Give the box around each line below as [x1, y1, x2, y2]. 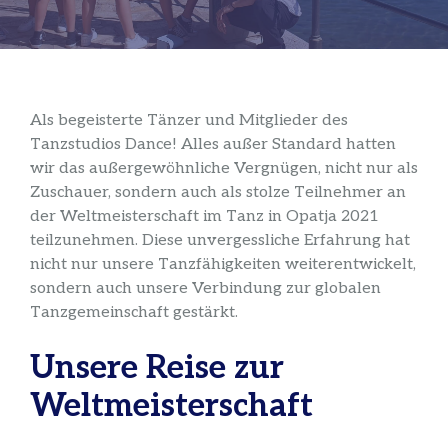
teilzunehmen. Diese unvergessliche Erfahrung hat [30, 230, 410, 250]
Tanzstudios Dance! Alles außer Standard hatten [30, 134, 396, 154]
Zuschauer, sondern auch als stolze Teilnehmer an [30, 182, 406, 202]
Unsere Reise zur [30, 348, 284, 387]
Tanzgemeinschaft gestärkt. [30, 302, 238, 322]
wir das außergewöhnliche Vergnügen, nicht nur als [30, 158, 418, 178]
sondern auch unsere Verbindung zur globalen [30, 278, 381, 298]
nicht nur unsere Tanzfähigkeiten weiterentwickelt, [30, 254, 416, 274]
